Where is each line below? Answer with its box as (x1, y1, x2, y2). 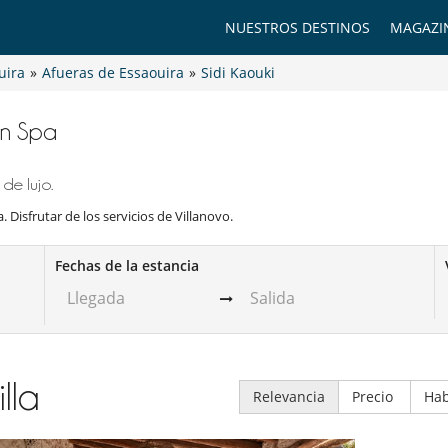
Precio (351, 386, 397, 406)
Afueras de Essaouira (42, 63, 184, 83)
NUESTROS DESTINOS (225, 18, 370, 37)
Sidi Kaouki (201, 63, 275, 83)
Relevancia (252, 386, 325, 406)
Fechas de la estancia (55, 256, 200, 276)
